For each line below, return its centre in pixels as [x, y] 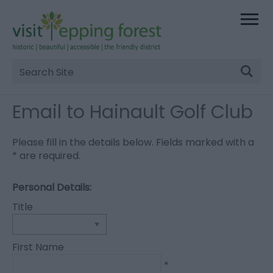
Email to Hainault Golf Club [133, 112]
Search [38, 79]
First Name [38, 247]
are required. [49, 156]
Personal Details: [52, 188]
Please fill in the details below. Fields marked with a [133, 143]
